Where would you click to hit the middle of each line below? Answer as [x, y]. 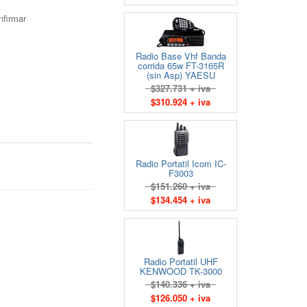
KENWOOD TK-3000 [181, 271]
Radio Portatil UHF [181, 261]
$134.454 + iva [181, 200]
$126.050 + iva [181, 298]
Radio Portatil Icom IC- [181, 163]
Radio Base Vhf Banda [181, 56]
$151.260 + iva [181, 186]
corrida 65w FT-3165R [181, 65]
